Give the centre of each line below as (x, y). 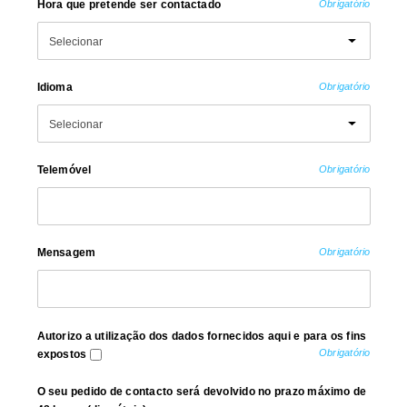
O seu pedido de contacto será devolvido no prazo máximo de (202, 391)
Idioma (55, 87)
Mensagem (66, 252)
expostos (62, 354)
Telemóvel (64, 169)
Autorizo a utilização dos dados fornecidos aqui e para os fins (202, 336)
